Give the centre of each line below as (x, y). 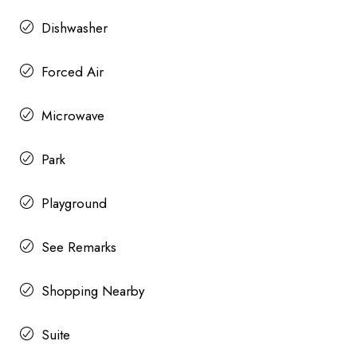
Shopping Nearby (93, 291)
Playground (74, 204)
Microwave (73, 116)
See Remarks (79, 247)
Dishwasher (75, 28)
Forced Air (73, 72)
